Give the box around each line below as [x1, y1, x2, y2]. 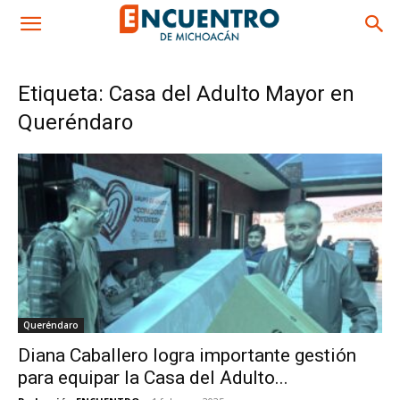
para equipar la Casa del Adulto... [18, 367, 288, 389]
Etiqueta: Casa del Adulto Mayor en [18, 81, 354, 106]
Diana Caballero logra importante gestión [18, 345, 356, 367]
